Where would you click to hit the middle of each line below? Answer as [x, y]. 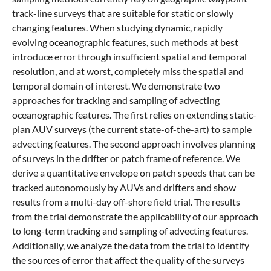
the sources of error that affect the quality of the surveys [128, 260]
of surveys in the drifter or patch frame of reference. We [126, 158]
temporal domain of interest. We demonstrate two [116, 86]
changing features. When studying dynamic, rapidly [117, 28]
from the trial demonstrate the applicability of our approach [135, 217]
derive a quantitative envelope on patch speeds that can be [133, 173]
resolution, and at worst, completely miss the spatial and [128, 71]
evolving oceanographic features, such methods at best [125, 42]
